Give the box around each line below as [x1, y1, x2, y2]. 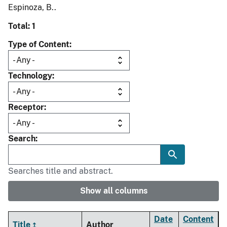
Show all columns [80, 186, 147, 196]
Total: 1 [8, 21, 35, 31]
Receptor [8, 102, 44, 112]
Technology [8, 71, 52, 81]
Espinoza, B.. [8, 3, 56, 13]
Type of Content [8, 40, 69, 50]
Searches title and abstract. [8, 166, 113, 176]
